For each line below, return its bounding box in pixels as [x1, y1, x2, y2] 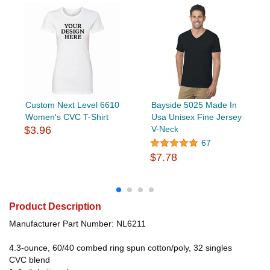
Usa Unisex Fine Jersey [151, 111, 242, 122]
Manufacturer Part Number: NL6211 [9, 218, 146, 228]
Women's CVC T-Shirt [25, 111, 108, 122]
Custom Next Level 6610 [25, 99, 119, 110]
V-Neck [151, 124, 178, 134]
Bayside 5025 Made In [151, 99, 237, 110]
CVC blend [9, 254, 50, 265]
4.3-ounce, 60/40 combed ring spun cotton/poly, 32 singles [9, 242, 232, 253]
